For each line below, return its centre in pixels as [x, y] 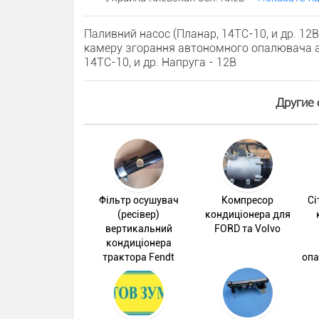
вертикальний [138, 228]
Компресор [248, 200]
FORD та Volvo [248, 228]
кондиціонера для [247, 214]
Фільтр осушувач [138, 200]
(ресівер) [139, 214]
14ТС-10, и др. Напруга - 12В [160, 62]
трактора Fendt [139, 257]
